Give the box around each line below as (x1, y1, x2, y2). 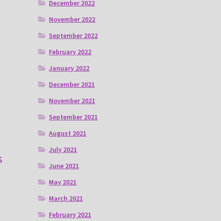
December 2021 (49, 80, 95, 89)
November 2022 (49, 15, 96, 24)
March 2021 (49, 194, 83, 203)
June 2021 (49, 161, 79, 171)
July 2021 (49, 145, 77, 154)
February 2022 (49, 47, 92, 57)
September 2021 (49, 112, 98, 122)
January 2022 (49, 64, 90, 73)
